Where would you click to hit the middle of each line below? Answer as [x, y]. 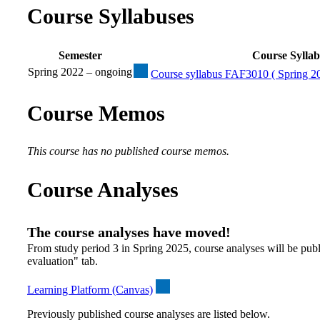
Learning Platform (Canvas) [90, 290]
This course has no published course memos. [128, 151]
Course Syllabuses [111, 16]
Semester [80, 55]
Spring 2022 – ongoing [80, 71]
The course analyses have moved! [129, 232]
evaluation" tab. [62, 261]
